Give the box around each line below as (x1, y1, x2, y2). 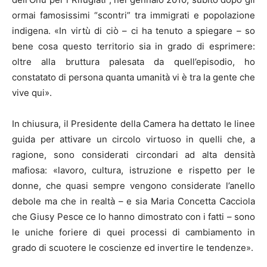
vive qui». (12, 86, 52, 98)
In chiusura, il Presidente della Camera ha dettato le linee (12, 117, 255, 129)
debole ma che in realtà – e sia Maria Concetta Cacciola (12, 195, 255, 207)
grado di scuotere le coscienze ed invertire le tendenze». (12, 241, 253, 253)
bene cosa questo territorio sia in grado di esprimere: (12, 40, 255, 52)
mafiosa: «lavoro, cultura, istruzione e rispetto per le (12, 164, 255, 176)
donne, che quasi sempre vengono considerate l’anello (12, 179, 255, 191)
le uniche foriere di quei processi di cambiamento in (12, 226, 255, 238)
